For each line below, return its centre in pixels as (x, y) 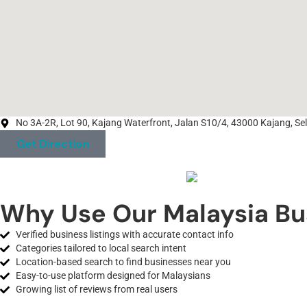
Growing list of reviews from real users (96, 289)
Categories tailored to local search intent (101, 248)
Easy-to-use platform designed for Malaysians (113, 275)
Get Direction (53, 143)
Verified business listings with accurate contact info (124, 234)
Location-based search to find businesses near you (123, 262)
